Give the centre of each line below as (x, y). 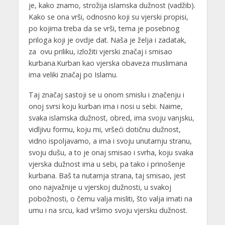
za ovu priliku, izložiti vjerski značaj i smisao (100, 51)
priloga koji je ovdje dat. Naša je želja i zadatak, (107, 40)
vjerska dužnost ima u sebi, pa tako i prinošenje (107, 164)
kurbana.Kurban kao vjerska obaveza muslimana (108, 63)
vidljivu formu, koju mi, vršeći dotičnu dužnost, (104, 130)
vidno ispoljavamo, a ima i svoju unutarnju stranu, (110, 141)
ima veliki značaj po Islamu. (73, 74)
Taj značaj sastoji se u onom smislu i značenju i (106, 95)
